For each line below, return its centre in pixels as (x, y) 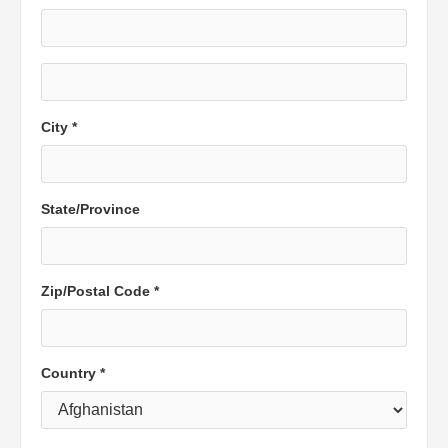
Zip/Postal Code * (100, 291)
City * (59, 127)
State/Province (90, 209)
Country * (73, 373)
